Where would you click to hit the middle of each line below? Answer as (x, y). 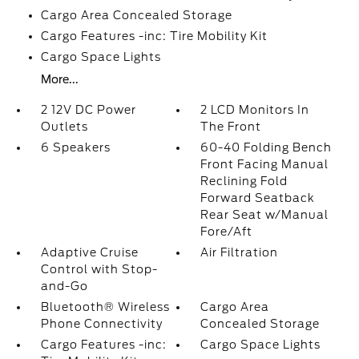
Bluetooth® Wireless (105, 307)
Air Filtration (240, 252)
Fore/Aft (227, 232)
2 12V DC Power (88, 110)
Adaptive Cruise (89, 252)
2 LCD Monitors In (255, 110)
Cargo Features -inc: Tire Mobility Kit (154, 36)
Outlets (64, 127)
